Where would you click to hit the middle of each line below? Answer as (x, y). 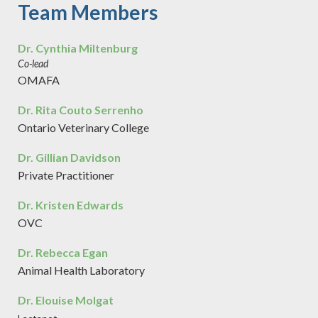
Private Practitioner (66, 175)
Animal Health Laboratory (81, 270)
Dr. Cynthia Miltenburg (78, 48)
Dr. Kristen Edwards (71, 205)
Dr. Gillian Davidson (69, 157)
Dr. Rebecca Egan (63, 252)
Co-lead (33, 64)
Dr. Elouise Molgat (66, 300)
